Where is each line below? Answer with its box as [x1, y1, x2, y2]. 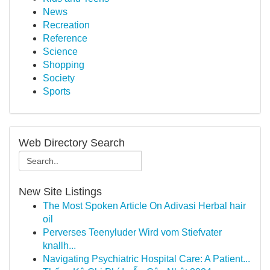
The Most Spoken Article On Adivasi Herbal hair [43, 201, 246, 211]
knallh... [43, 240, 76, 251]
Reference [43, 33, 87, 43]
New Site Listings [19, 186, 102, 198]
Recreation [43, 20, 90, 30]
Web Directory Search [19, 137, 125, 149]
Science [43, 46, 78, 57]
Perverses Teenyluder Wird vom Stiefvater [43, 227, 222, 237]
